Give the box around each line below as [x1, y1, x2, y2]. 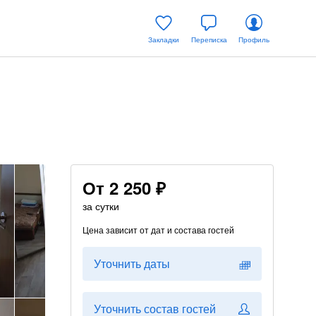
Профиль [238, 35, 269, 44]
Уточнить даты [94, 255, 170, 272]
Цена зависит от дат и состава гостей [83, 224, 234, 236]
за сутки [83, 199, 119, 213]
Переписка [190, 35, 227, 44]
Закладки [148, 35, 179, 44]
